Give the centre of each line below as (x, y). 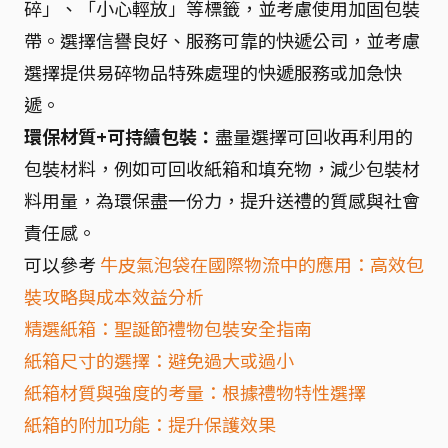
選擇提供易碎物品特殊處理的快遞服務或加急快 (213, 72)
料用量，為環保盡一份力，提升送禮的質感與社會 (222, 200)
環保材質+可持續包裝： (119, 136)
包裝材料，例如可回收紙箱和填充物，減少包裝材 (222, 168)
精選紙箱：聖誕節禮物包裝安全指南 (168, 328)
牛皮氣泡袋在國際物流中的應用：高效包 (262, 264)
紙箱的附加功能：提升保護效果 (150, 424)
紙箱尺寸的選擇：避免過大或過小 (159, 360)
